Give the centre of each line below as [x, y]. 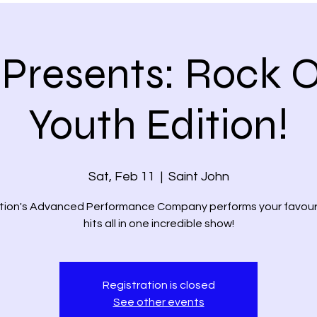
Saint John [198, 177]
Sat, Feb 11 [121, 177]
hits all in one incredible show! [158, 224]
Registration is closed [158, 285]
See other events [158, 302]
